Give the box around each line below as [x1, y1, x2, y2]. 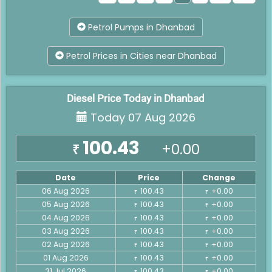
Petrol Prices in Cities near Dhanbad [63, 49, 217, 62]
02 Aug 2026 [41, 239, 90, 250]
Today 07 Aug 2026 [87, 109, 195, 125]
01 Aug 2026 [42, 252, 89, 263]
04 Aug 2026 [41, 212, 90, 223]
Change [202, 172, 236, 183]
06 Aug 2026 [41, 185, 90, 196]
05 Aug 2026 [41, 199, 90, 209]
